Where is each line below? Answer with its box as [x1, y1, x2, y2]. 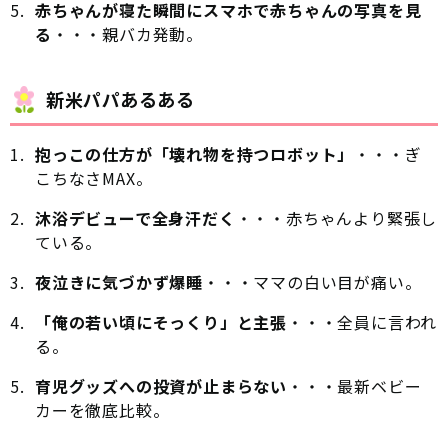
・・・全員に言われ [287, 310, 438, 335]
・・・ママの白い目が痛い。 [203, 270, 422, 295]
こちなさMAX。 [35, 166, 153, 191]
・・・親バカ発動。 [51, 22, 204, 47]
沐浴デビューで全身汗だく [35, 206, 236, 231]
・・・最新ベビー [287, 374, 422, 399]
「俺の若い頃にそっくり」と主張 [35, 310, 288, 335]
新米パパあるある [46, 86, 195, 113]
